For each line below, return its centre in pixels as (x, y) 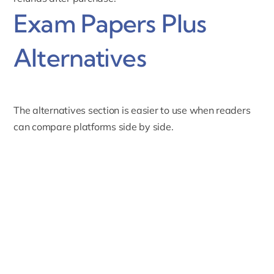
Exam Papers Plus (110, 24)
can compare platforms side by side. (94, 127)
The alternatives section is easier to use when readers (132, 110)
